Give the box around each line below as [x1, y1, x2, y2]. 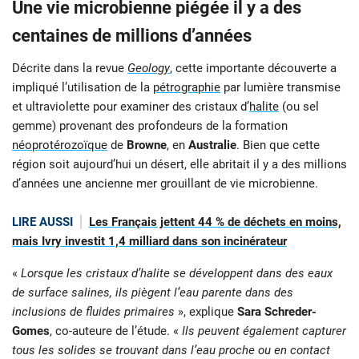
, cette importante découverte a [170, 60, 337, 75]
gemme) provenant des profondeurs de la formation [12, 118, 288, 133]
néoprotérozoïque [12, 137, 107, 152]
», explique [175, 305, 237, 320]
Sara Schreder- [237, 305, 317, 320]
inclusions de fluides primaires [12, 305, 175, 320]
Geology [127, 60, 170, 75]
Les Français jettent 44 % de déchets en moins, [88, 214, 341, 229]
